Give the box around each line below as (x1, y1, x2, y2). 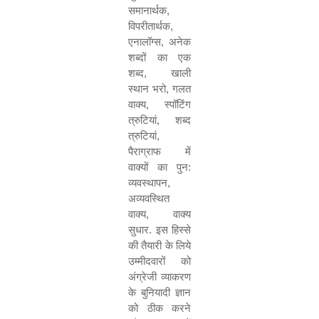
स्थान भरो (128, 83, 166, 95)
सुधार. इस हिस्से (128, 224, 191, 236)
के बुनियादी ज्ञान (128, 286, 191, 298)
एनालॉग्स (128, 36, 161, 48)
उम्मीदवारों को (128, 255, 191, 267)
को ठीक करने (128, 302, 191, 314)
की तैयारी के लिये (128, 239, 191, 251)
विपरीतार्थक (128, 20, 170, 32)
